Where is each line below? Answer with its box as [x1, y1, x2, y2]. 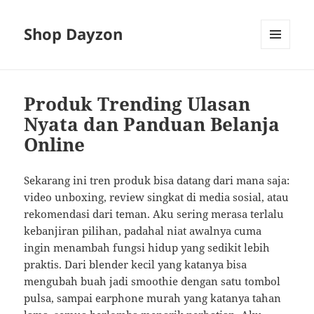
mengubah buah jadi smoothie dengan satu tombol [24, 274, 281, 289]
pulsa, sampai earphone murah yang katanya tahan [24, 291, 282, 306]
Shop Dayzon [24, 23, 123, 45]
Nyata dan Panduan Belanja [24, 111, 280, 137]
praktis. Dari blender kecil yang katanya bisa [24, 257, 247, 272]
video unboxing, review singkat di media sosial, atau [24, 190, 289, 205]
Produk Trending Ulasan [24, 91, 251, 117]
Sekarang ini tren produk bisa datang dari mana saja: [24, 173, 290, 188]
